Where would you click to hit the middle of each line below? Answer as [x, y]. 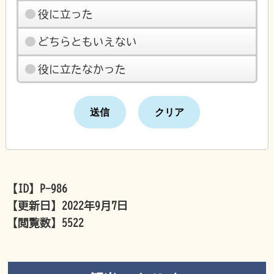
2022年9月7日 [95, 205]
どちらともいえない [87, 41]
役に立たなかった [82, 69]
